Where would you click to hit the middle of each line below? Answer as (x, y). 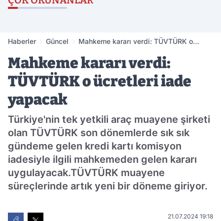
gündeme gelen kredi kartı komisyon (95, 146)
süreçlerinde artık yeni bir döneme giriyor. (108, 186)
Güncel (57, 41)
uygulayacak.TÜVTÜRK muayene (86, 173)
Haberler (22, 41)
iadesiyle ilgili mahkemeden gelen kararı (102, 160)
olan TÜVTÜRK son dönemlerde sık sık (99, 133)
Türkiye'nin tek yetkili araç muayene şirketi (109, 120)
